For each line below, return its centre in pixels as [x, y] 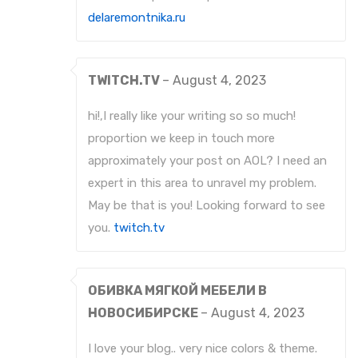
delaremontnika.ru [137, 18]
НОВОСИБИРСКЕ [144, 313]
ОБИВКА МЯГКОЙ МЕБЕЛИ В [177, 291]
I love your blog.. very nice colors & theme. [203, 349]
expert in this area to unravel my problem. [202, 183]
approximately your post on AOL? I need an [207, 161]
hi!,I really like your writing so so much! [192, 116]
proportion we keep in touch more [181, 139]
